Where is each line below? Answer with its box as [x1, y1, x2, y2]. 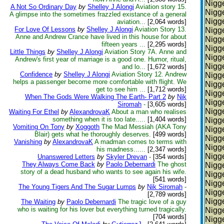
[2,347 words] [145, 145, 186, 153]
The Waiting [21, 198, 55, 205]
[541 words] [153, 175, 186, 183]
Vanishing [14, 138, 42, 145]
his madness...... [96, 145, 145, 153]
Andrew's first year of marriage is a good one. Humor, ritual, [15, 55, 186, 63]
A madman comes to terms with [94, 138, 186, 145]
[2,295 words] [145, 40, 186, 48]
